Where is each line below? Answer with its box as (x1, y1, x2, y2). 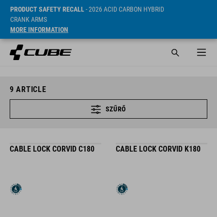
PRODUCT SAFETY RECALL (10, 5, 84, 13)
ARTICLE (14, 85, 46, 94)
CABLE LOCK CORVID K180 (116, 144, 201, 154)
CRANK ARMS (10, 15, 47, 23)
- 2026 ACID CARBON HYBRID (84, 5, 164, 13)
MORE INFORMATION (10, 26, 68, 33)
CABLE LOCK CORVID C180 (10, 144, 94, 154)
